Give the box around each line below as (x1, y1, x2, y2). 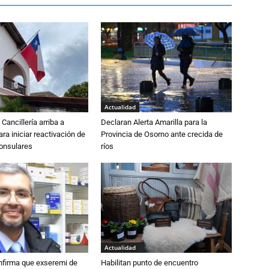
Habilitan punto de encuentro (101, 258, 198, 268)
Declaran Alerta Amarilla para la (101, 118, 207, 127)
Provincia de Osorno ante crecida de (101, 130, 223, 139)
